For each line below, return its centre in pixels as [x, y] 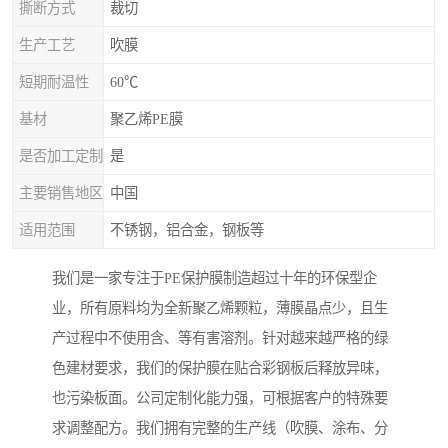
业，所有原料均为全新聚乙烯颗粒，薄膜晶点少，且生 [220, 308]
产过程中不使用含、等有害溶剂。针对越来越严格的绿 [220, 338]
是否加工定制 [61, 156]
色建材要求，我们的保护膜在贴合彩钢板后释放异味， [220, 368]
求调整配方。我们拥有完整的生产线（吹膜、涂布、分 [220, 428]
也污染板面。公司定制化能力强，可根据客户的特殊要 [220, 398]
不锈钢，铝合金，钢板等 [187, 230]
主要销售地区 [61, 193]
